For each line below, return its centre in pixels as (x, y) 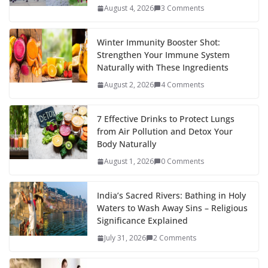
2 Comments (175, 238)
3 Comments (182, 8)
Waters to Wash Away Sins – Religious (172, 208)
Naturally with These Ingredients (163, 68)
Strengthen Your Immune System (163, 55)
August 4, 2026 (129, 8)
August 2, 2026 (129, 85)
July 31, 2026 (125, 238)
